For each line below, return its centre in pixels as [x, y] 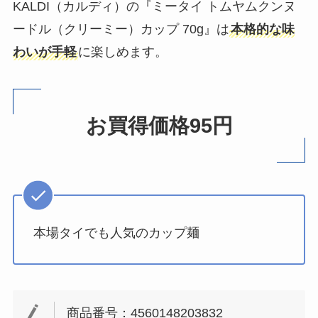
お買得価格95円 [159, 125]
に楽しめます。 [122, 51]
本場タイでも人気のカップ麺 [116, 233]
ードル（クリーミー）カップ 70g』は [121, 29]
